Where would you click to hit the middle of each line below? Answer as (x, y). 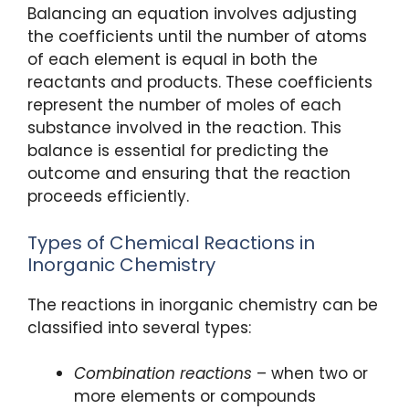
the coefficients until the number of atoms (197, 37)
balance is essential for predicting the (178, 151)
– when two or (310, 374)
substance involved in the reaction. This (184, 128)
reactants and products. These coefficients (200, 83)
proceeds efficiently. (108, 197)
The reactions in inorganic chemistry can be (203, 304)
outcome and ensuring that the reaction (189, 174)
